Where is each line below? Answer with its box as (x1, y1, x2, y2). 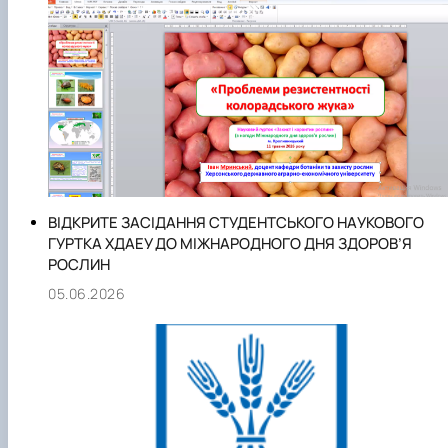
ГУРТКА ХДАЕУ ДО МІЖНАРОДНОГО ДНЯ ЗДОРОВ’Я (48, 233, 412, 255)
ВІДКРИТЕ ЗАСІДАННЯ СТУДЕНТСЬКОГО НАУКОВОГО (48, 212, 424, 234)
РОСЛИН (48, 254, 110, 276)
